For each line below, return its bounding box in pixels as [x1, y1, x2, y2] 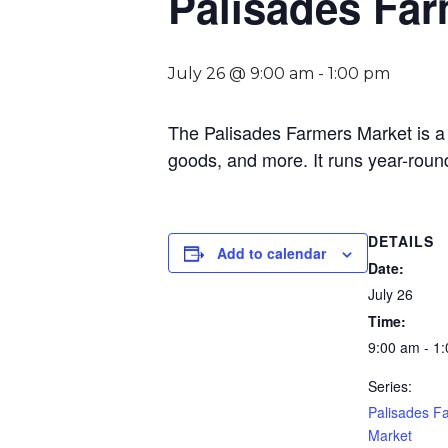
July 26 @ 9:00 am [168, 64, 314, 83]
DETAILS [368, 231, 434, 251]
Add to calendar [217, 243, 326, 263]
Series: [368, 376, 412, 396]
